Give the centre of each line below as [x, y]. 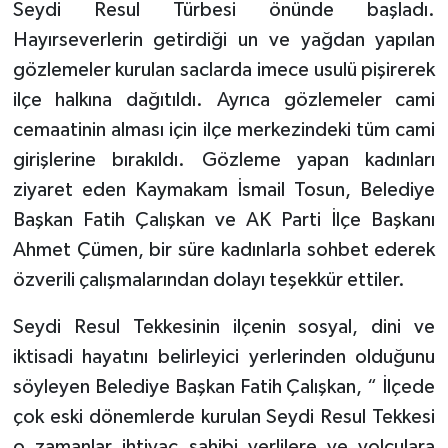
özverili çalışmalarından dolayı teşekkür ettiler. [208, 279]
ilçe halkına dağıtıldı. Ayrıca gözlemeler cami [224, 99]
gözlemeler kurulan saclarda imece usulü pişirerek [224, 69]
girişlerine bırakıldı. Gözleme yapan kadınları [224, 159]
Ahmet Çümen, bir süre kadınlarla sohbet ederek [224, 249]
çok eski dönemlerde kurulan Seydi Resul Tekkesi [224, 416]
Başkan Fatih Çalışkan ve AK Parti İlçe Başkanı [224, 219]
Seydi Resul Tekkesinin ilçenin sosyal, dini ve [224, 326]
